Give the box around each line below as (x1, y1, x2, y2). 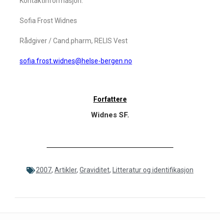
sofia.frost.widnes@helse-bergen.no (20, 57, 132, 65)
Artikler (55, 166, 77, 174)
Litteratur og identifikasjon (112, 166, 193, 174)
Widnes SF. (91, 110, 129, 119)
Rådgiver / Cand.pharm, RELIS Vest (20, 37, 128, 45)
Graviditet (80, 166, 110, 174)
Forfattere (93, 95, 127, 103)
